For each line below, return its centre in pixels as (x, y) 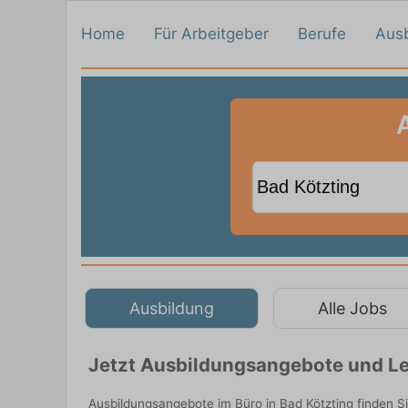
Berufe (322, 34)
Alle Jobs (352, 308)
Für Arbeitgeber (211, 34)
